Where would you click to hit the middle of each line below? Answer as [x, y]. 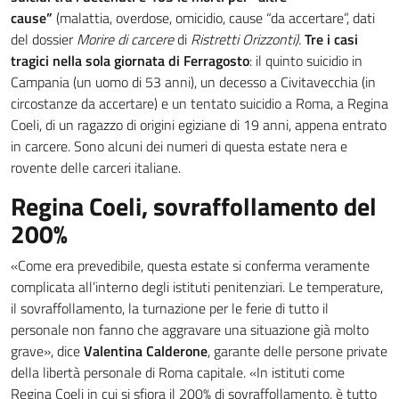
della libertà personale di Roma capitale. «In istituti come [178, 372]
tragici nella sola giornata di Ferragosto [130, 61]
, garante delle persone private [297, 351]
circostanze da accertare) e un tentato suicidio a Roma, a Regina [199, 103]
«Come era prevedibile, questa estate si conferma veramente [190, 265]
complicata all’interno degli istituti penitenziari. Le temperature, [197, 287]
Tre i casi [331, 39]
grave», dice [47, 351]
